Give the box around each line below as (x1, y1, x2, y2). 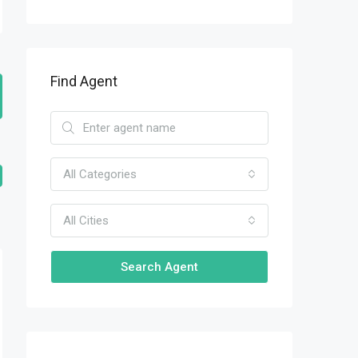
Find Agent (50, 73, 117, 89)
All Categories (63, 167, 137, 181)
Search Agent (121, 260, 198, 274)
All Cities (63, 213, 109, 228)
